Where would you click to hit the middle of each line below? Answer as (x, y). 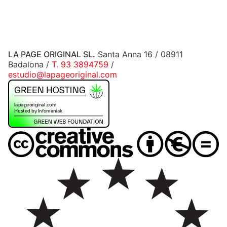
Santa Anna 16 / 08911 (139, 54)
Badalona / (30, 64)
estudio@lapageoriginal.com (63, 74)
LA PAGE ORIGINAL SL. (52, 54)
